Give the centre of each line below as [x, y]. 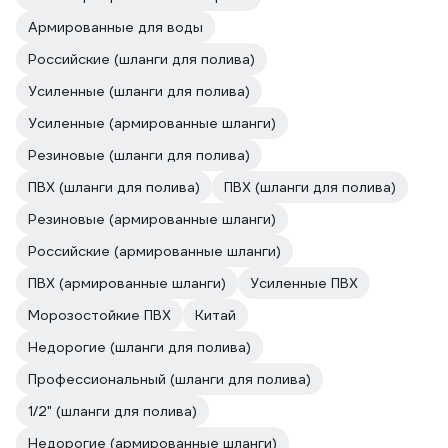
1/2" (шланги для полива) [112, 411]
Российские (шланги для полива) [141, 59]
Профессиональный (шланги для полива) [169, 379]
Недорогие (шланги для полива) [139, 347]
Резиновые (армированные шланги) [152, 219]
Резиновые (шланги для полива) [139, 155]
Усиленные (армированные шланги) [152, 123]
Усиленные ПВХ [304, 283]
